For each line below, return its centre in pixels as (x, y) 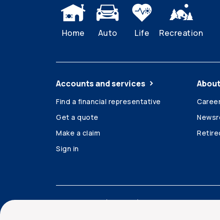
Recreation (181, 33)
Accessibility (78, 202)
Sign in (68, 149)
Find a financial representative (109, 101)
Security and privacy (179, 202)
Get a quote (77, 117)
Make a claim (78, 133)
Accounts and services (101, 83)
